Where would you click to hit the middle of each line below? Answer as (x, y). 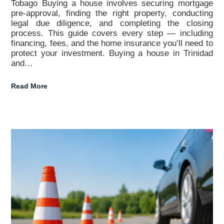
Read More (29, 86)
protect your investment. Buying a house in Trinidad (112, 53)
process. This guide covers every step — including (112, 33)
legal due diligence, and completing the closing (112, 23)
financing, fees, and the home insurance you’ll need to (112, 43)
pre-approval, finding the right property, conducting (112, 13)
